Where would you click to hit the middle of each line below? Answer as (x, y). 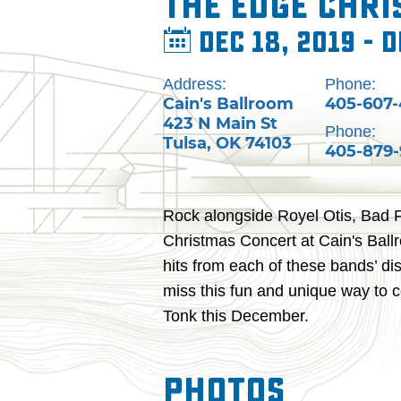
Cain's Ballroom (228, 103)
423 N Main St (220, 123)
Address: (195, 84)
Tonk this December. (236, 316)
